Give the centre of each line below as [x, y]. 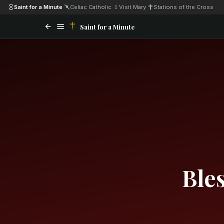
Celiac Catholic [91, 7]
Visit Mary [132, 7]
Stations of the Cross [183, 7]
